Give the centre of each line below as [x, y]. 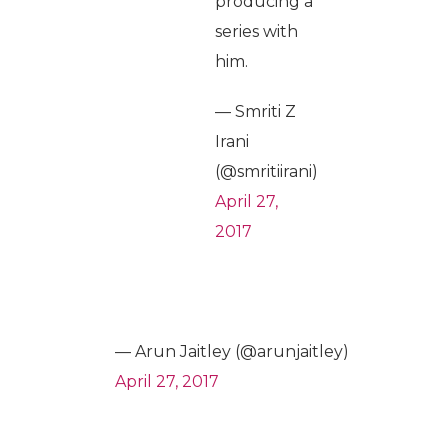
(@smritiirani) [266, 172]
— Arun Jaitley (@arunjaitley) [232, 352]
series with [256, 32]
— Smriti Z [255, 112]
